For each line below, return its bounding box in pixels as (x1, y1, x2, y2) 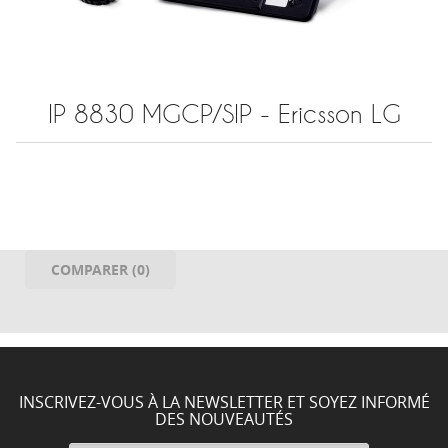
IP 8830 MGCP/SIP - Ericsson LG (47, 100, 401, 128)
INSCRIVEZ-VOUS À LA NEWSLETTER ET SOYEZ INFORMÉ (18, 391, 430, 413)
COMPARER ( (51, 260, 137, 279)
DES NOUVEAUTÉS (155, 408, 293, 430)
